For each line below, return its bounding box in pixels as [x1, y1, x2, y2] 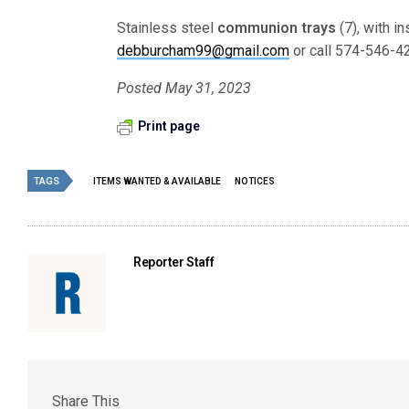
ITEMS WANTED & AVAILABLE [93, 176, 221, 186]
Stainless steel [117, 19, 218, 37]
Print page [138, 119, 200, 133]
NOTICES [235, 176, 275, 186]
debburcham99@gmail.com [117, 42, 289, 59]
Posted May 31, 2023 [117, 79, 252, 97]
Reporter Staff [133, 255, 215, 269]
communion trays [217, 19, 337, 37]
